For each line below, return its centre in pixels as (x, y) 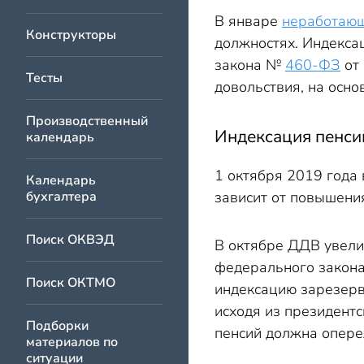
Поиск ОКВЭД (70, 240)
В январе (248, 21)
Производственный (87, 121)
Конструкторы (71, 35)
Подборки (57, 326)
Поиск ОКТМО (71, 283)
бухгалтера (61, 197)
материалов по (72, 342)
